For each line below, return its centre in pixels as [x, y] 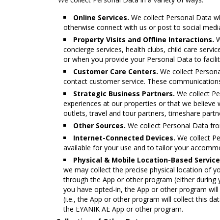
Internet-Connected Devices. [124, 138]
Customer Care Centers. [116, 71]
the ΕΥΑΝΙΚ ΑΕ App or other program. [123, 209]
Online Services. [101, 17]
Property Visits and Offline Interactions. [144, 40]
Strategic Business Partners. [124, 94]
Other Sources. [99, 125]
